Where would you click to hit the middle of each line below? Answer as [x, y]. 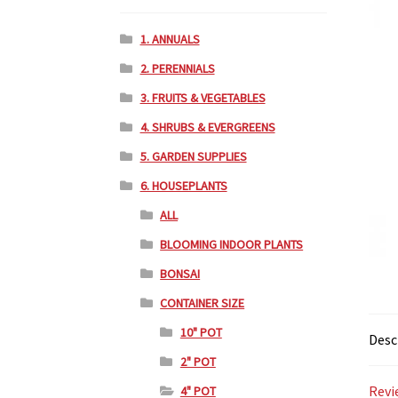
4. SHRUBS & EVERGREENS [207, 127]
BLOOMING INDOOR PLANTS [232, 245]
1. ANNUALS [170, 40]
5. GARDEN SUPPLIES [193, 157]
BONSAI [180, 274]
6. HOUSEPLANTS [183, 186]
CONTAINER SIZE [203, 303]
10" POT [201, 333]
